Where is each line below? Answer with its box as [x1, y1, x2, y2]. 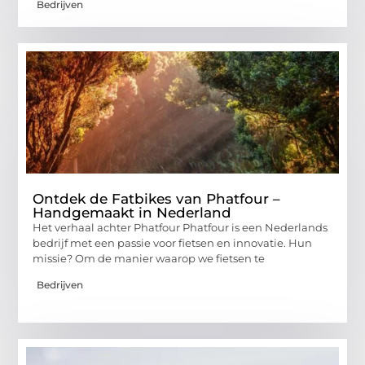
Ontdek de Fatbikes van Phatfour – [33, 190, 281, 207]
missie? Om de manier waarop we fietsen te [33, 251, 266, 265]
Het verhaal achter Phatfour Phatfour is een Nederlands [33, 220, 328, 234]
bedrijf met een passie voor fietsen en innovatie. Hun [33, 235, 313, 249]
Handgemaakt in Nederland [33, 204, 232, 221]
